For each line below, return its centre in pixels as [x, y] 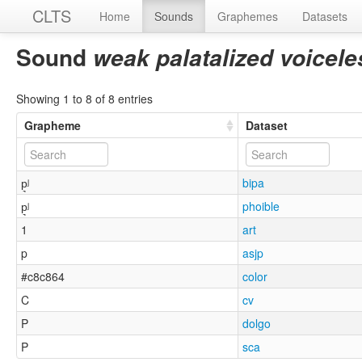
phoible [261, 206]
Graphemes [248, 16]
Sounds [174, 16]
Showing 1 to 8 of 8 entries [84, 98]
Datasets [325, 16]
